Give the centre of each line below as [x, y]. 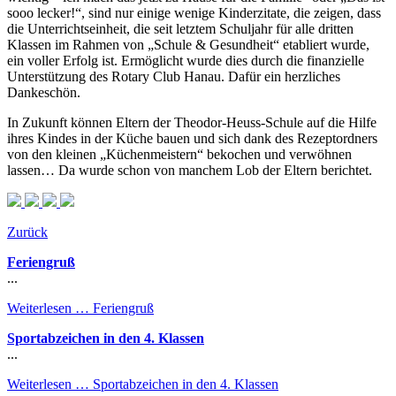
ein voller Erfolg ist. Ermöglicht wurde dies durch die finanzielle [186, 60]
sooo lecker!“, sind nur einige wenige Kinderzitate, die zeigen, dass [194, 12]
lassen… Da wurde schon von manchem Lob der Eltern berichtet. [190, 170]
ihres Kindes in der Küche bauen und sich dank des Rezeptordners [192, 138]
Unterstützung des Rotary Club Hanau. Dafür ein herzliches [174, 76]
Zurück [27, 232]
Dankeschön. [44, 92]
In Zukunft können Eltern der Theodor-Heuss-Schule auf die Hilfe [192, 122]
